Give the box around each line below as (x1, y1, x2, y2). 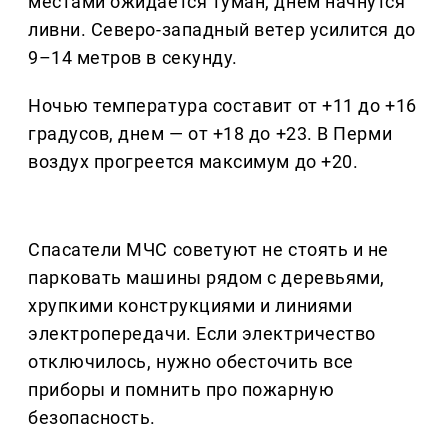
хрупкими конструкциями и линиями (28, 295, 353, 317)
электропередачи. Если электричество (28, 323, 376, 345)
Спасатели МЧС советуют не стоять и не (28, 239, 389, 261)
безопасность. (28, 407, 157, 429)
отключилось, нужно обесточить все (28, 351, 354, 373)
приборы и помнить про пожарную (28, 379, 335, 401)
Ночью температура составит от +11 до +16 (28, 95, 417, 117)
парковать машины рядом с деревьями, (28, 267, 385, 289)
